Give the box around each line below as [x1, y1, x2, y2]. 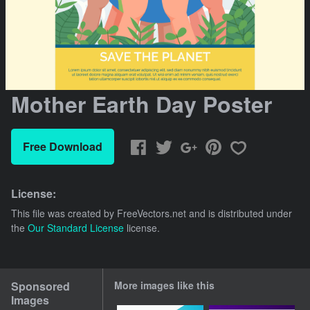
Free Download [23, 138, 102, 155]
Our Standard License [28, 221, 124, 235]
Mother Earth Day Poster [11, 88, 272, 120]
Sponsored [11, 278, 70, 295]
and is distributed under [186, 206, 292, 221]
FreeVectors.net [117, 206, 186, 221]
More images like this [114, 278, 215, 293]
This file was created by [11, 206, 117, 221]
